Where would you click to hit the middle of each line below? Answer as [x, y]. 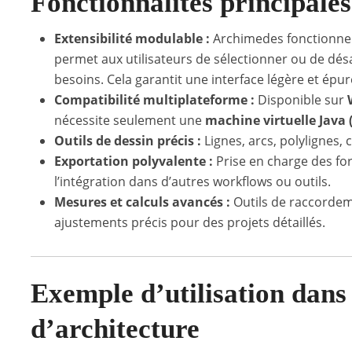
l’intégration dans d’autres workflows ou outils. [192, 181]
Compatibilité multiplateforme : [154, 100]
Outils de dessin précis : [128, 141]
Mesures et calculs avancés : [142, 202]
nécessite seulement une [130, 120]
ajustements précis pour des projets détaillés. [190, 222]
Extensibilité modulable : [132, 38]
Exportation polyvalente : [134, 161]
